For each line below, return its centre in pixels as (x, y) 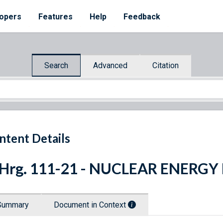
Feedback (142, 17)
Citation (166, 65)
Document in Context (91, 205)
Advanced (110, 65)
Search (56, 65)
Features (56, 17)
